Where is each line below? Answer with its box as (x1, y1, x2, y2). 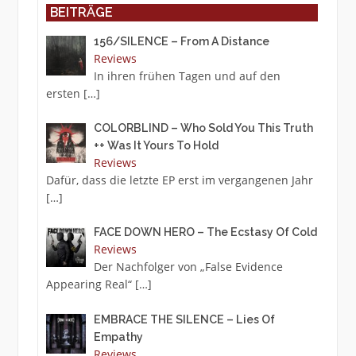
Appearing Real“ (45, 277, 135, 292)
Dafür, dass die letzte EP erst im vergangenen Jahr (45, 172, 313, 188)
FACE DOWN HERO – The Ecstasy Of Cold (94, 226, 318, 239)
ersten (45, 86, 83, 102)
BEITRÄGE (49, 5, 113, 21)
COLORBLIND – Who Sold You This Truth (94, 122, 314, 135)
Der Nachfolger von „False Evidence (94, 259, 284, 275)
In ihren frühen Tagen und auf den (94, 68, 281, 84)
